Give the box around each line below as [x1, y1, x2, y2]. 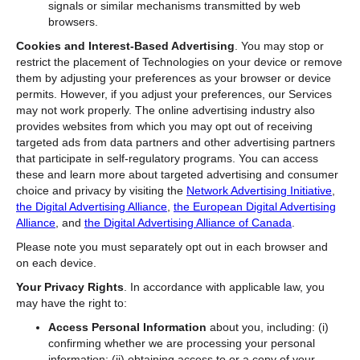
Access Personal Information [48, 320, 207, 333]
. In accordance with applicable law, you [124, 280, 325, 293]
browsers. [48, 14, 98, 28]
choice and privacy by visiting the [16, 183, 186, 197]
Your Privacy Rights [16, 280, 124, 293]
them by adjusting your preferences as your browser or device [16, 71, 331, 84]
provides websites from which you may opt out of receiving [16, 119, 313, 133]
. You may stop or [235, 39, 324, 52]
